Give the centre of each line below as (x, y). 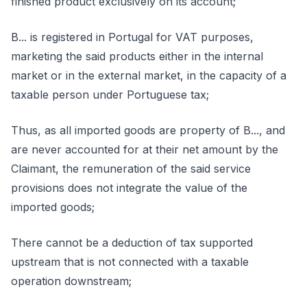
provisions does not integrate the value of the (129, 188)
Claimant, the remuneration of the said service (131, 169)
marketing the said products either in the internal (137, 56)
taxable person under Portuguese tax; (110, 95)
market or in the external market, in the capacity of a (149, 75)
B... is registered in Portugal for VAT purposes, (132, 37)
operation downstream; (71, 281)
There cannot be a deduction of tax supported (132, 243)
